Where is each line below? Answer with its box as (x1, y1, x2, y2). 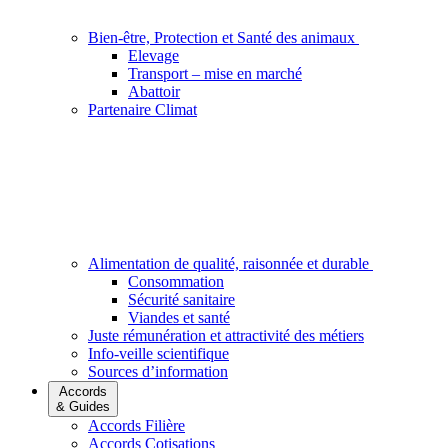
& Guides (56, 399, 110, 414)
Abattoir (128, 83, 180, 100)
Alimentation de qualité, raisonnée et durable (88, 255, 369, 272)
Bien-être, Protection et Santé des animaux (88, 29, 355, 46)
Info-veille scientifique (88, 345, 229, 362)
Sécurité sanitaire (128, 291, 235, 308)
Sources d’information (88, 363, 228, 380)
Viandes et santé (128, 309, 230, 326)
